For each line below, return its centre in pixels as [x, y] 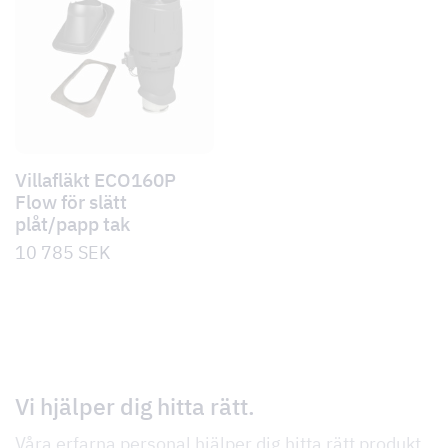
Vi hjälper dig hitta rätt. [135, 406]
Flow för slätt [71, 201]
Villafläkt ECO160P [95, 179]
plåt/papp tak [72, 223]
